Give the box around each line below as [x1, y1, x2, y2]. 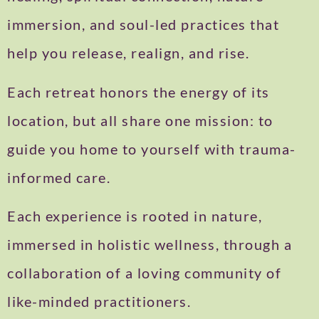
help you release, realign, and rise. [7, 44, 249, 62]
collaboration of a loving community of [7, 264, 281, 282]
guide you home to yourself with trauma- [7, 140, 296, 157]
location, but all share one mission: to [7, 111, 273, 129]
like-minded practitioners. [7, 293, 191, 310]
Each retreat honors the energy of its [7, 83, 270, 100]
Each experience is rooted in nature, [7, 207, 262, 225]
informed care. [7, 168, 110, 186]
